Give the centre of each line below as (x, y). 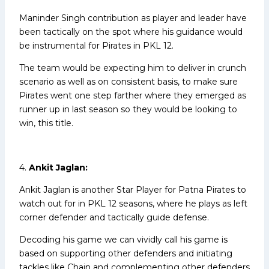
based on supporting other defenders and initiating (126, 253)
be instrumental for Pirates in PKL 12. (96, 45)
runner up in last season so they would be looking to (128, 109)
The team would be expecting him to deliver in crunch (133, 68)
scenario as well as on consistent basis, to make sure (128, 81)
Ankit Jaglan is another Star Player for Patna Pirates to (133, 189)
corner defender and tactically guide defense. (114, 217)
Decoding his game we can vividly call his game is (123, 239)
